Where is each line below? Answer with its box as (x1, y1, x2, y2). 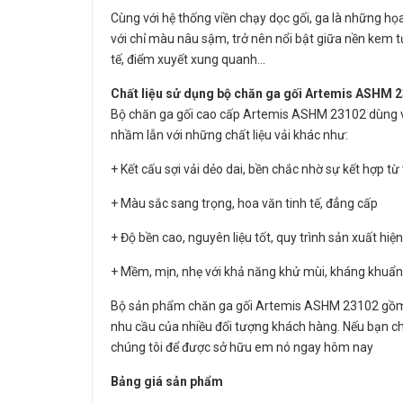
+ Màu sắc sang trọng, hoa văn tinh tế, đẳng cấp (111, 195, 378, 210)
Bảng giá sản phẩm (111, 373, 223, 389)
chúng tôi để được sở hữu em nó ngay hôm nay (111, 339, 373, 354)
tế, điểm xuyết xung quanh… (111, 51, 265, 67)
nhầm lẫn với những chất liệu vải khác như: (111, 127, 348, 142)
